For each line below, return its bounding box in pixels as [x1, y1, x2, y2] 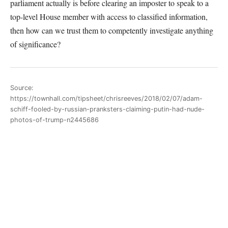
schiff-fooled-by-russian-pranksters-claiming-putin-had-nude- [10, 105, 205, 113]
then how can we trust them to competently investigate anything [10, 25, 213, 36]
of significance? [10, 39, 61, 49]
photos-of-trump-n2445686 [10, 116, 99, 124]
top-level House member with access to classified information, [10, 11, 208, 22]
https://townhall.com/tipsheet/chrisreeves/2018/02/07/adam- [10, 94, 203, 102]
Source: [10, 83, 34, 92]
